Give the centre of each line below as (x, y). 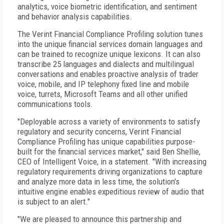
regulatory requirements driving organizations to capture (110, 171)
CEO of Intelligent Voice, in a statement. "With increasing (112, 161)
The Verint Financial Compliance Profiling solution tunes (110, 34)
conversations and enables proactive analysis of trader (108, 74)
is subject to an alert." (54, 201)
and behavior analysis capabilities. (75, 16)
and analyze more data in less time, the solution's (98, 181)
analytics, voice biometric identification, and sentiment (107, 6)
